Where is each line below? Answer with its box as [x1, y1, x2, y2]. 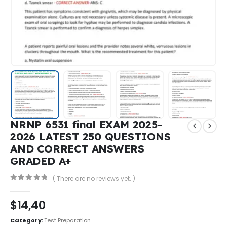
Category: [10, 216, 44, 225]
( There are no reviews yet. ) [52, 174, 135, 183]
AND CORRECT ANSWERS [10, 141, 145, 155]
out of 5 [15, 183, 54, 190]
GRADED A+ [10, 154, 72, 167]
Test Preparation [44, 216, 91, 225]
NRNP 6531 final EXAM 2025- [10, 117, 162, 131]
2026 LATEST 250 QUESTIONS [10, 129, 171, 143]
